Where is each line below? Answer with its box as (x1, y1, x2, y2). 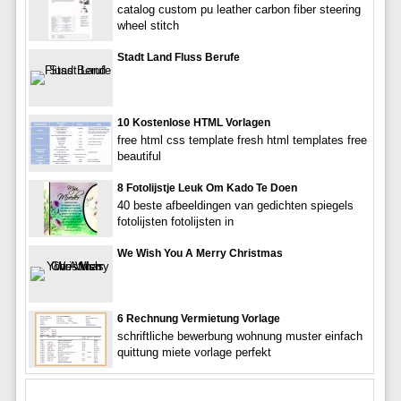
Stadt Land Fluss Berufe (116, 50, 240, 64)
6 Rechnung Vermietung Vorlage (116, 311, 280, 325)
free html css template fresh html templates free (116, 132, 367, 147)
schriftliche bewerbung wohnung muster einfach (116, 328, 363, 343)
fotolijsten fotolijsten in (116, 214, 234, 228)
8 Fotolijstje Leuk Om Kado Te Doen (116, 181, 297, 194)
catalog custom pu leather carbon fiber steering (116, 2, 361, 16)
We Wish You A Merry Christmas (116, 246, 283, 260)
